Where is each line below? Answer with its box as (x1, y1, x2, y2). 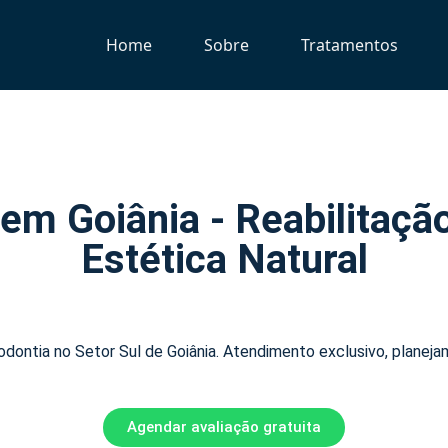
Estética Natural (80, 236, 368, 283)
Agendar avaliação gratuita (127, 418, 321, 437)
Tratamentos (301, 33, 399, 56)
